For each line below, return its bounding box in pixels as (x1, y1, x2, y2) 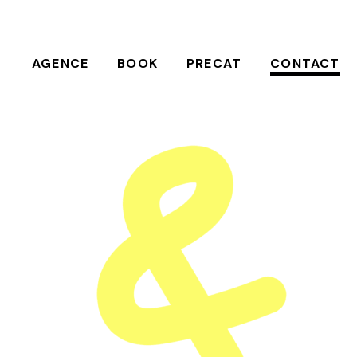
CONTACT (270, 54, 340, 72)
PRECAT (186, 54, 242, 72)
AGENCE (31, 54, 89, 72)
